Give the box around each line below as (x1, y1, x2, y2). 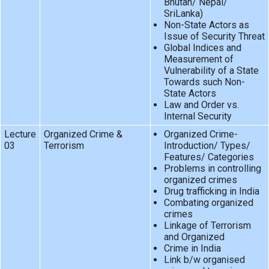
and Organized (163, 231, 225, 243)
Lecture (4, 128, 36, 141)
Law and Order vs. (163, 99, 239, 111)
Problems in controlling (163, 163, 261, 175)
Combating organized (163, 197, 253, 209)
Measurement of (163, 53, 234, 65)
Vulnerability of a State (163, 65, 259, 77)
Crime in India (163, 243, 221, 255)
